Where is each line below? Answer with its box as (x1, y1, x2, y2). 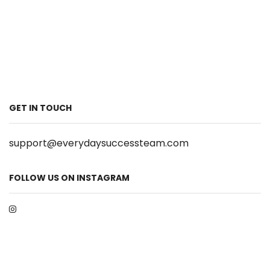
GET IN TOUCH (9, 102, 72, 115)
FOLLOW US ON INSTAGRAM (9, 171, 130, 184)
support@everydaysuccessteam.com (9, 136, 189, 150)
